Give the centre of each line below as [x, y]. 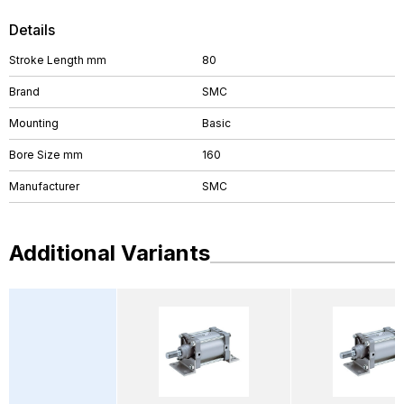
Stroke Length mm [58, 60]
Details [32, 30]
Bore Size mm [46, 155]
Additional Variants [110, 253]
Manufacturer [44, 186]
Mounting [34, 123]
